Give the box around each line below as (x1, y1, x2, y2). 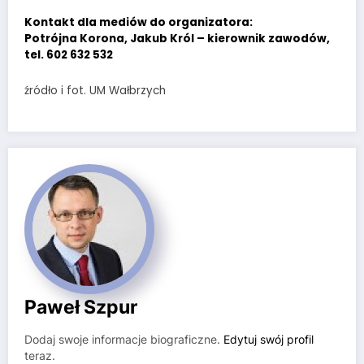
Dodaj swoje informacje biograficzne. (24, 332, 223, 346)
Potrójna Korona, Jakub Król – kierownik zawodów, (24, 31, 330, 47)
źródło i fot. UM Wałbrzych (24, 82, 166, 98)
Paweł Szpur (24, 295, 137, 318)
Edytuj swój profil (223, 332, 314, 346)
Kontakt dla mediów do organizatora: (24, 15, 253, 31)
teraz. (24, 349, 55, 362)
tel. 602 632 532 (24, 47, 113, 63)
